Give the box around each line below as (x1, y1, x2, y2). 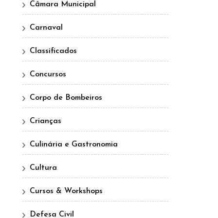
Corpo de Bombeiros (30, 93, 102, 102)
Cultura (30, 163, 57, 172)
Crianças (30, 117, 61, 125)
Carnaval (30, 23, 63, 32)
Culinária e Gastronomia (30, 140, 118, 148)
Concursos (30, 70, 66, 78)
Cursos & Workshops (30, 187, 103, 195)
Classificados (30, 47, 77, 55)
